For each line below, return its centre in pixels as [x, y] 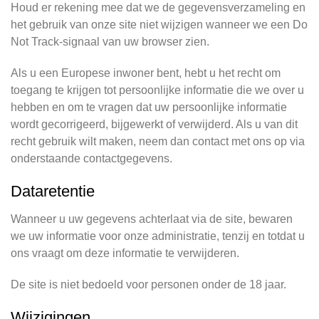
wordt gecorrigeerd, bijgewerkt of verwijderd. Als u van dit [154, 124]
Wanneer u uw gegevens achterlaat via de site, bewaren [152, 219]
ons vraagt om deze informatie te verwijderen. [125, 253]
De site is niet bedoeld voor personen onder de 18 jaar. [148, 284]
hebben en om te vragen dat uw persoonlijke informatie [149, 107]
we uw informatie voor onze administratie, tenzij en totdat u [158, 236]
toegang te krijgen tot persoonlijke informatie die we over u [157, 90]
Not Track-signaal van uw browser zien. [110, 42]
